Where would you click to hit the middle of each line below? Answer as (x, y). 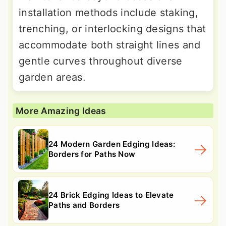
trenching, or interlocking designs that (112, 29)
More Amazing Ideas (61, 110)
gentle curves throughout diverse (101, 61)
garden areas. (52, 77)
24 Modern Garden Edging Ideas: (112, 144)
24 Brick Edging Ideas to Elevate (111, 195)
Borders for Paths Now (92, 154)
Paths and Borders (84, 205)
